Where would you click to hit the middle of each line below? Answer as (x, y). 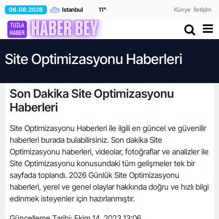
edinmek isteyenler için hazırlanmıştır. (73, 198)
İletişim (202, 10)
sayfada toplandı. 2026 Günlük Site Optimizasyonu (95, 175)
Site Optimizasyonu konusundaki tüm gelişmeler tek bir (102, 163)
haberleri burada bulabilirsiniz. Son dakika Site (86, 140)
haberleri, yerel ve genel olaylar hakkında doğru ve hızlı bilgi (109, 187)
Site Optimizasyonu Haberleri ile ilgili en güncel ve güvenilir (108, 128)
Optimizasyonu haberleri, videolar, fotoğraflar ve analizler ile (109, 152)
